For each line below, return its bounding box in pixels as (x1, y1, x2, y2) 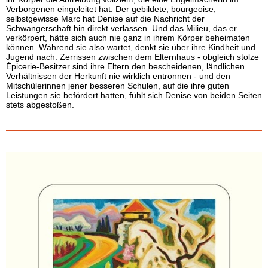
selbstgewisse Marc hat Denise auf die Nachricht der (6, 14, 205, 23)
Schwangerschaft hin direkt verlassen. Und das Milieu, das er (6, 23, 237, 33)
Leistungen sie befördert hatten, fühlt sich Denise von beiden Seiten (6, 90, 262, 100)
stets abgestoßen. (6, 100, 74, 109)
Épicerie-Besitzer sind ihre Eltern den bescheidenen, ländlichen (6, 62, 245, 71)
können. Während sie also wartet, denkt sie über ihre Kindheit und (6, 42, 255, 52)
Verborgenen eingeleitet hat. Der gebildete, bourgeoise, (6, 4, 216, 14)
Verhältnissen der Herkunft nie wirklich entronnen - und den (6, 71, 230, 81)
